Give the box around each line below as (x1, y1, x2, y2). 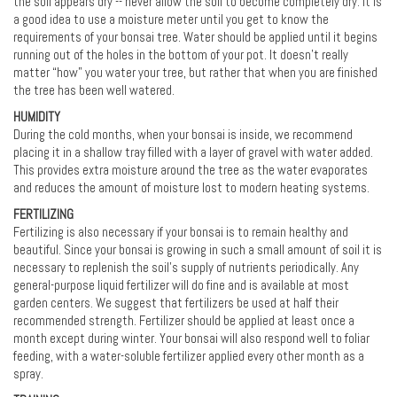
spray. (13, 366, 43, 383)
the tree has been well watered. (13, 82, 175, 99)
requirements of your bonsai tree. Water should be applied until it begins (13, 29, 378, 46)
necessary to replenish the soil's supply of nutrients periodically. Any (13, 260, 359, 276)
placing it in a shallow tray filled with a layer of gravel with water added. (13, 144, 373, 161)
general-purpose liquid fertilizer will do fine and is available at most (13, 277, 349, 294)
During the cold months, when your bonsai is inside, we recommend (13, 127, 353, 144)
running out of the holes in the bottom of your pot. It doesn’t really (13, 47, 348, 64)
